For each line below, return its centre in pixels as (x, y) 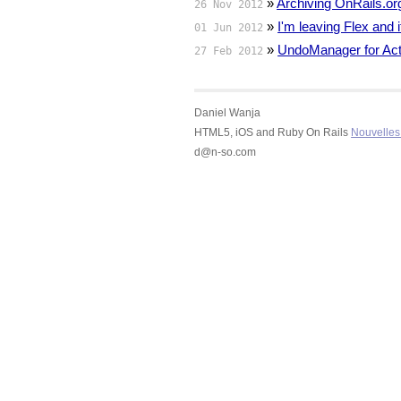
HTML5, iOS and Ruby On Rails (273, 132)
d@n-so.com (226, 152)
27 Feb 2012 (229, 51)
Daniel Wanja (228, 113)
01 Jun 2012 (229, 28)
